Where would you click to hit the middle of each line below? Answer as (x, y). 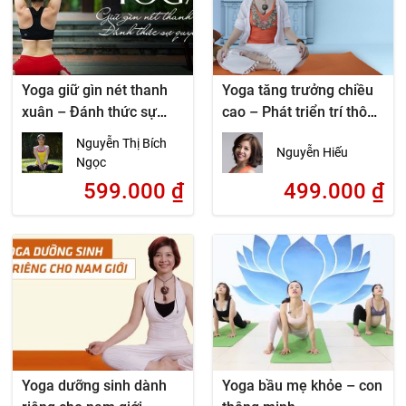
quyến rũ (51, 134)
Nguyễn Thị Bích (122, 143)
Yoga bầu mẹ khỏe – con (302, 386)
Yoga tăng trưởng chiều (297, 90)
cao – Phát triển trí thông (302, 112)
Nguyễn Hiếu (312, 152)
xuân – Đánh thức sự (90, 112)
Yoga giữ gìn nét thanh (95, 90)
